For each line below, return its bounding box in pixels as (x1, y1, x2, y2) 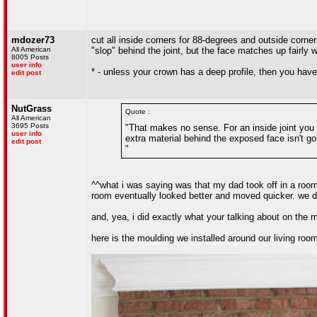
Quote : (125, 108, 150, 115)
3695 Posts (11, 122, 49, 129)
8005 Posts (11, 53, 49, 61)
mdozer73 (11, 35, 54, 45)
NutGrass (11, 103, 52, 114)
